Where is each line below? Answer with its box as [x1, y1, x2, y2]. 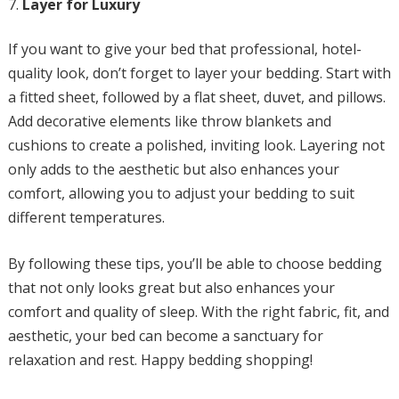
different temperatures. [7, 208, 165, 227]
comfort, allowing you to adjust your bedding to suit [7, 183, 354, 203]
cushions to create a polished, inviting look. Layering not [7, 135, 385, 155]
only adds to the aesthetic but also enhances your [7, 159, 339, 179]
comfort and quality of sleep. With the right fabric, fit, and [7, 302, 389, 322]
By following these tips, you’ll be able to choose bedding [7, 254, 382, 273]
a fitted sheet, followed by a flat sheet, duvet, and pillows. [7, 87, 386, 107]
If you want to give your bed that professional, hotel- [7, 39, 362, 59]
